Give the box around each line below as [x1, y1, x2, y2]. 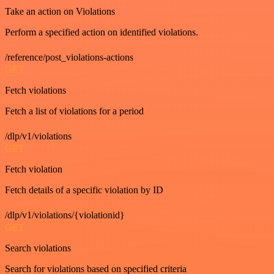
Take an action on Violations [5, 6, 115, 17]
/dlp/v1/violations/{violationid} [5, 210, 125, 220]
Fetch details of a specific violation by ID [5, 185, 163, 195]
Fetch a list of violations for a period [5, 106, 144, 116]
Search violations [5, 243, 71, 253]
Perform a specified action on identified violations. [5, 27, 198, 37]
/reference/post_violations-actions [5, 52, 133, 62]
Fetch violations [5, 85, 66, 95]
